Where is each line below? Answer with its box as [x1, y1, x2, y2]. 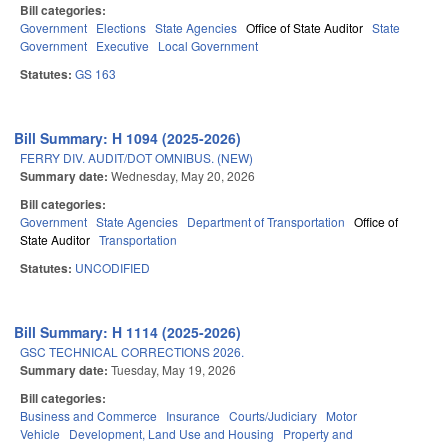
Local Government [158, 37, 258, 55]
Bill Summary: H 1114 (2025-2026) [14, 322, 242, 343]
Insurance [166, 407, 220, 425]
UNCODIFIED [75, 259, 150, 277]
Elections [96, 19, 146, 37]
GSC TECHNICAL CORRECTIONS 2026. [20, 343, 244, 361]
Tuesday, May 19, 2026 [111, 361, 236, 379]
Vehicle [20, 425, 60, 443]
